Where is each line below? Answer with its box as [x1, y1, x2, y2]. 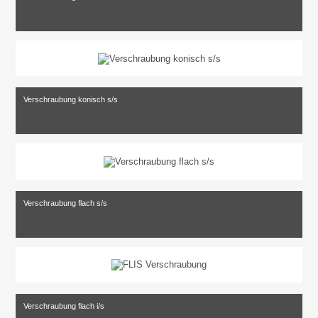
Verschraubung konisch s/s [23, 95, 119, 104]
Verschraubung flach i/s [23, 302, 105, 311]
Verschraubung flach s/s [23, 198, 108, 207]
